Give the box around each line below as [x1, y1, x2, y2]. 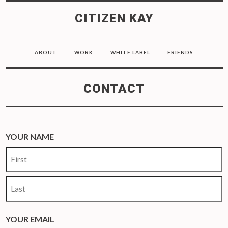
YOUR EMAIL [5, 214, 54, 224]
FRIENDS [167, 49, 193, 55]
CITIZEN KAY [75, 11, 153, 25]
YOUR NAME [5, 132, 54, 141]
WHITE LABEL [110, 49, 150, 55]
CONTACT [83, 81, 145, 96]
